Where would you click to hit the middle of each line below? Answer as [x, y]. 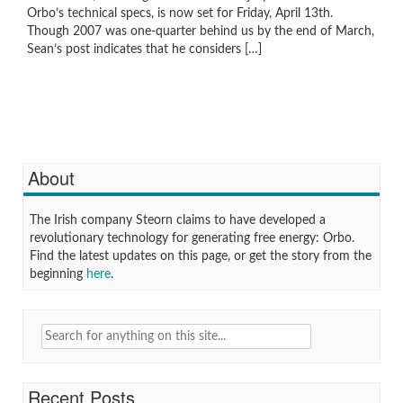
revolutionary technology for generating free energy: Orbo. [192, 238]
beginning [58, 274]
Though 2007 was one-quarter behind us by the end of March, [201, 31]
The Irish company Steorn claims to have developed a [178, 220]
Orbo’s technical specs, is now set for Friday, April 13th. [180, 13]
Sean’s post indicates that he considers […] [144, 49]
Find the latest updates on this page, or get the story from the [201, 256]
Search [32, 327]
